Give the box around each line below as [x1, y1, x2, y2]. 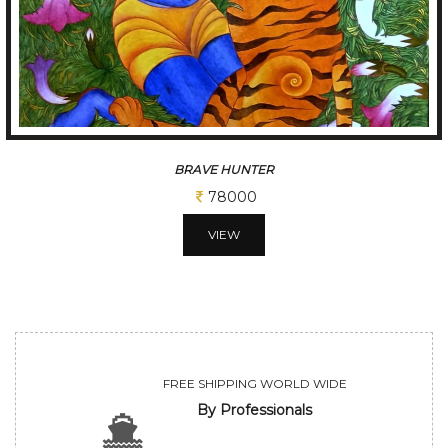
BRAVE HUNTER [174, 161, 274, 177]
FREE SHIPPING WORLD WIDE [162, 375, 347, 391]
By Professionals [197, 400, 312, 419]
